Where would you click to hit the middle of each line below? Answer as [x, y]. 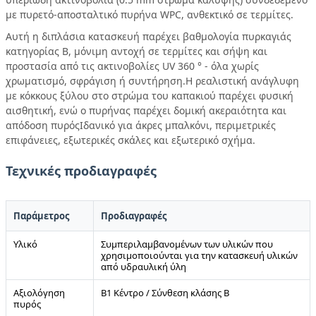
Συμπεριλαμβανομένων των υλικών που [187, 244]
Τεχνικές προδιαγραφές [81, 170]
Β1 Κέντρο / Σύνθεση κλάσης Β [165, 292]
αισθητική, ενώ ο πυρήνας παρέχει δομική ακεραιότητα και [146, 110]
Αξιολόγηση [39, 292]
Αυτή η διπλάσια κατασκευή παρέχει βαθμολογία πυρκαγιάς [148, 36]
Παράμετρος [41, 215]
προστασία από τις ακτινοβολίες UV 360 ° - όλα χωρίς [132, 66]
